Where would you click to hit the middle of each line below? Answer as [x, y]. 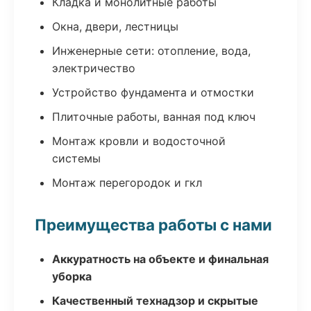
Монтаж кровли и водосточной [139, 141]
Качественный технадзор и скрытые [155, 301]
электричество [94, 68]
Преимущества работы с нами [153, 225]
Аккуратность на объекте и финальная [160, 259]
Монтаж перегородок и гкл [127, 183]
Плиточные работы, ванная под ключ [154, 117]
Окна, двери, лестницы [115, 26]
